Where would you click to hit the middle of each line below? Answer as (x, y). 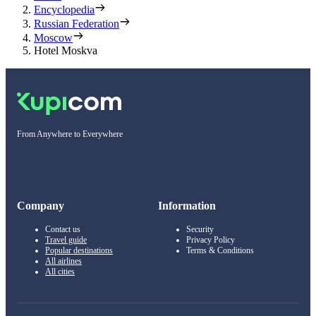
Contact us (63, 229)
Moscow (53, 37)
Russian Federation (77, 23)
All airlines (63, 261)
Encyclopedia (64, 9)
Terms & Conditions (220, 250)
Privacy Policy (211, 239)
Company (41, 205)
